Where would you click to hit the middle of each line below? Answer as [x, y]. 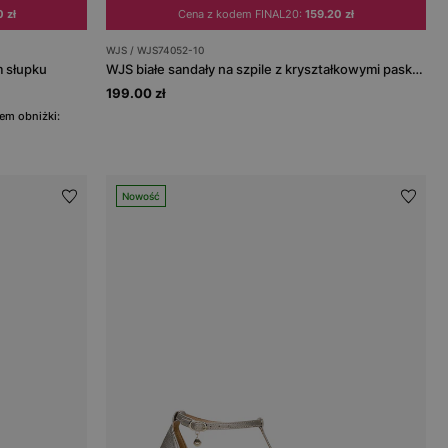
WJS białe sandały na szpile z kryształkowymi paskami [418, 68]
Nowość [141, 195]
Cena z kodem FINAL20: [242, 13]
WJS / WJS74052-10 [155, 49]
